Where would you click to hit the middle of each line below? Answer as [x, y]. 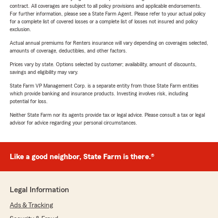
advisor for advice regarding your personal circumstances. [73, 123]
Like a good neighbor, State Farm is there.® [82, 157]
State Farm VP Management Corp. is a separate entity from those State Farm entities [104, 86]
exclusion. [20, 29]
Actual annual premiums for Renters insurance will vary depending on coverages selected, [109, 43]
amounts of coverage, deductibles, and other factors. [68, 51]
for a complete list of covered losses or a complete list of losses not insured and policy [104, 22]
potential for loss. [29, 101]
